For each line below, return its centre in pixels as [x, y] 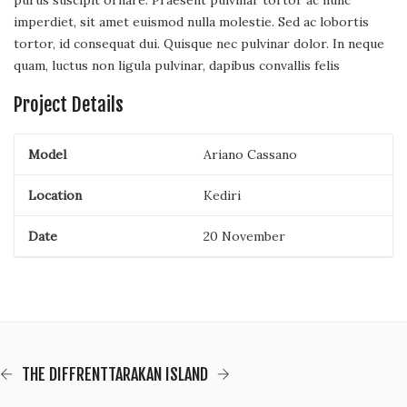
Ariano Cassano [250, 155]
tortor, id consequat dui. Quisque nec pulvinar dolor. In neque [199, 44]
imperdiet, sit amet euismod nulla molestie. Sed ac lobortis [191, 22]
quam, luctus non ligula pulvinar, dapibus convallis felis [177, 66]
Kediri [222, 196]
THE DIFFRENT [65, 375]
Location [55, 196]
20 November [244, 237]
